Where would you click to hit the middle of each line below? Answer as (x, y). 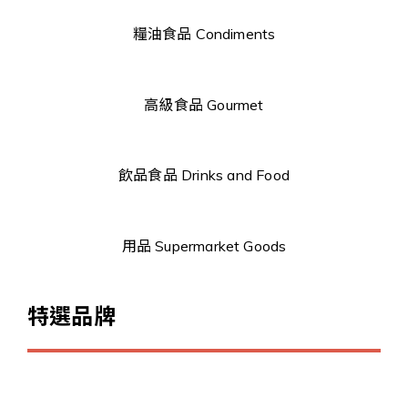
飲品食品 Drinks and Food (204, 175)
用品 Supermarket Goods (204, 245)
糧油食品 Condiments (204, 33)
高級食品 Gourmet (204, 104)
